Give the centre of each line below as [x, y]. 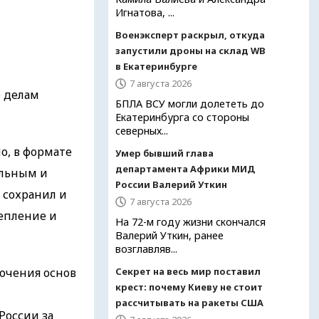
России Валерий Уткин [171, 184]
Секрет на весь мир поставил [188, 271]
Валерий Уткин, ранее [169, 235]
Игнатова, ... [145, 12]
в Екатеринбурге [156, 66]
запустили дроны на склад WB [190, 51]
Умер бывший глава [164, 153]
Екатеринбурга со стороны [182, 117]
